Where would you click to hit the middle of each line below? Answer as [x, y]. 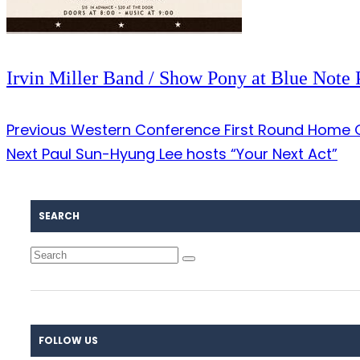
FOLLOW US [68, 340]
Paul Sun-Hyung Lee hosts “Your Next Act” [188, 154]
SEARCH [59, 216]
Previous [37, 130]
